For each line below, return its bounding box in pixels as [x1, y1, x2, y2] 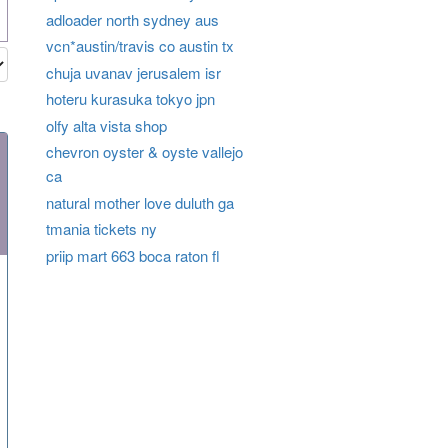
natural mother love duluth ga [45, 191, 234, 213]
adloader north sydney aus [45, 8, 219, 30]
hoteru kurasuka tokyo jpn [45, 88, 215, 110]
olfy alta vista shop [45, 114, 167, 136]
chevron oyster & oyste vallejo [45, 141, 243, 163]
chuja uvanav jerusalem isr [45, 61, 221, 83]
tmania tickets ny [45, 218, 157, 240]
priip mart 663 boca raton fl [45, 244, 220, 266]
